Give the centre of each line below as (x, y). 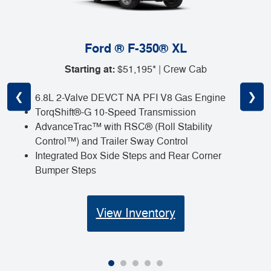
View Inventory (135, 214)
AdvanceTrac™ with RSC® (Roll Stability (124, 127)
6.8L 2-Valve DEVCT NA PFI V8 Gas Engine (130, 98)
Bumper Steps (66, 171)
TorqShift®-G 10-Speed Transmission (116, 113)
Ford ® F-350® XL (135, 49)
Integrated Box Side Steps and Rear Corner (128, 156)
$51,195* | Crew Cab (161, 70)
